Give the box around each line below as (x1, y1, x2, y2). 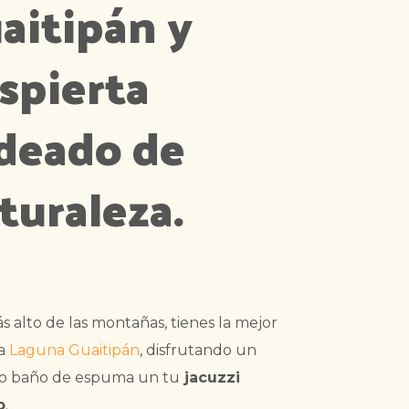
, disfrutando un (139, 341, 257, 359)
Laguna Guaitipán (8, 341, 140, 359)
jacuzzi (179, 368, 240, 386)
